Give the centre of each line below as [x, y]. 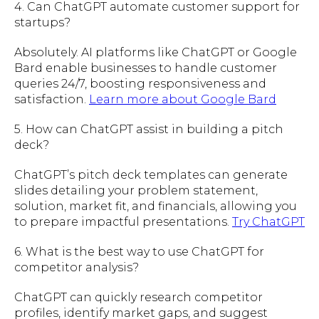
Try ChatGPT [268, 221]
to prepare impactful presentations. [123, 221]
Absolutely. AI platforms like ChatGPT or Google [156, 52]
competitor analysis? [77, 267]
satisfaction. [52, 99]
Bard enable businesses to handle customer [146, 68]
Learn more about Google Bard [183, 99]
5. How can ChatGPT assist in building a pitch [149, 129]
